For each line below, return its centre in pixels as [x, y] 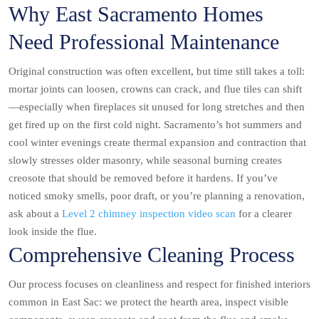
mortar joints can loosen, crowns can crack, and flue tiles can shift [155, 89]
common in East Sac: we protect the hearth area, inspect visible [148, 302]
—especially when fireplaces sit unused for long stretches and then [157, 107]
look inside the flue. [53, 232]
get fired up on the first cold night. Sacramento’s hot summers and [155, 125]
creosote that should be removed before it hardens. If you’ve [143, 178]
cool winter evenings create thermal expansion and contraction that [157, 143]
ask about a [35, 214]
